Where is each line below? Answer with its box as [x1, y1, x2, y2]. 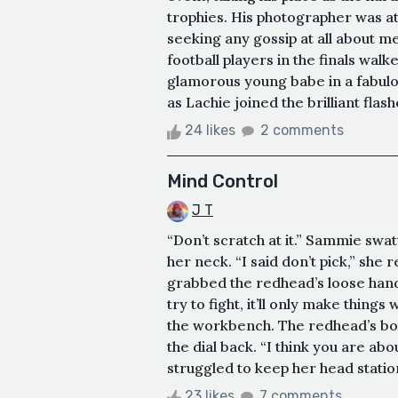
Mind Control [167, 171, 278, 193]
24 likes [181, 122, 239, 139]
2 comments [260, 122, 344, 139]
